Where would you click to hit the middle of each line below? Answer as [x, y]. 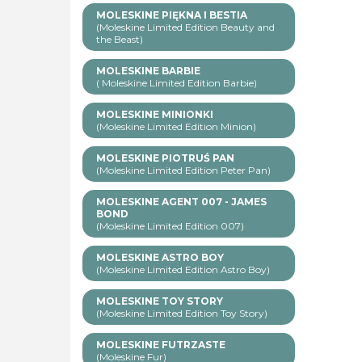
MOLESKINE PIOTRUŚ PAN [165, 158]
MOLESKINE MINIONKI [155, 115]
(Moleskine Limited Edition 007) [170, 226]
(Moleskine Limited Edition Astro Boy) [183, 270]
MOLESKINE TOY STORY [160, 301]
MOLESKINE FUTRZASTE [161, 345]
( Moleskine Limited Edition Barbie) [177, 83]
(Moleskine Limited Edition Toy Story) [182, 314]
